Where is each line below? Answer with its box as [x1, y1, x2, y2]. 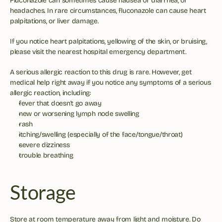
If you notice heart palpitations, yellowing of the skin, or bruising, [10, 37, 207, 46]
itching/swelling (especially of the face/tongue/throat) [19, 130, 183, 139]
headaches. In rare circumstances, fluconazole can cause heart [10, 6, 206, 15]
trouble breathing [19, 151, 73, 160]
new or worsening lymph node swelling [19, 110, 139, 118]
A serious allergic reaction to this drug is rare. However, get [10, 68, 192, 76]
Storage [10, 180, 76, 204]
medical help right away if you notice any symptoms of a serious [10, 78, 211, 87]
